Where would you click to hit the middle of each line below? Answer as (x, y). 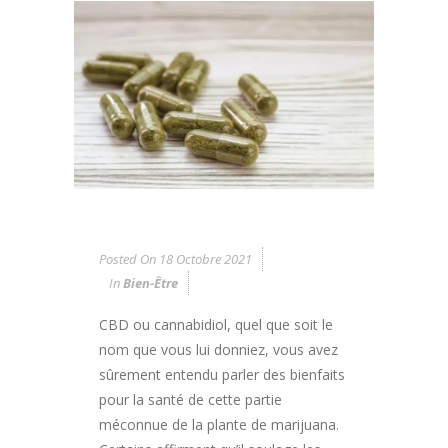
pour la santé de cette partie (190, 399)
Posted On (127, 258)
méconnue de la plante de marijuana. (219, 424)
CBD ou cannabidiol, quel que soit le (216, 324)
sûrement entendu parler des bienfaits (222, 374)
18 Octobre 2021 (204, 258)
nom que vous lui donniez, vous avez (218, 349)
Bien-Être (150, 282)
